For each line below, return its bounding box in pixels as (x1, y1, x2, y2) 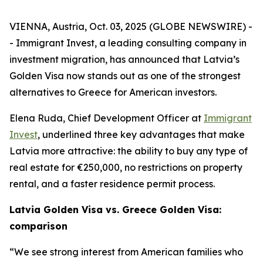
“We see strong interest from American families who (9, 246, 243, 258)
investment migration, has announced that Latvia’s (9, 53, 240, 65)
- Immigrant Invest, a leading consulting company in (9, 37, 247, 49)
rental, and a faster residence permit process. (9, 178, 215, 190)
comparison (9, 220, 68, 232)
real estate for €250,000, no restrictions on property (9, 161, 242, 173)
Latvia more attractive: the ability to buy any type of (9, 145, 248, 157)
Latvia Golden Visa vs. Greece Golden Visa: (9, 204, 221, 215)
